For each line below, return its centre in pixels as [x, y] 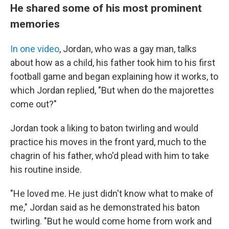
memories [35, 24]
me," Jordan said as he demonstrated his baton [105, 207]
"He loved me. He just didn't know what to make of [112, 193]
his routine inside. [46, 169]
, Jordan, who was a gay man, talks [128, 49]
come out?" [33, 104]
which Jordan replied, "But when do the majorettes [112, 90]
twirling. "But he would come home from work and [111, 221]
